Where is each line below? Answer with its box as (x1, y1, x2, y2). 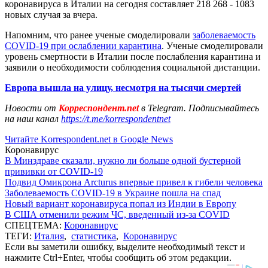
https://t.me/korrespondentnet (61, 113, 170, 124)
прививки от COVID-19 (5, 166, 103, 176)
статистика (71, 230, 116, 241)
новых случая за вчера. (5, 9, 98, 20)
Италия (34, 230, 64, 241)
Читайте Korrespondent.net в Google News (5, 133, 173, 144)
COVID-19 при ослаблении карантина (5, 40, 162, 51)
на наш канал (5, 113, 61, 124)
